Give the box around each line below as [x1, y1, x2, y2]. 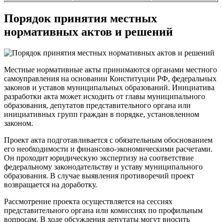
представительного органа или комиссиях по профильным [4, 206, 203, 215]
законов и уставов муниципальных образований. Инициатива [4, 83, 215, 92]
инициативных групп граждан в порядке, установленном [4, 110, 199, 119]
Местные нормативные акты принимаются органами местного [4, 65, 217, 74]
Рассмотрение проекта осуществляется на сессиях [4, 197, 172, 206]
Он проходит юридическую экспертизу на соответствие [4, 154, 194, 163]
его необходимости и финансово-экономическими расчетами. [4, 145, 213, 154]
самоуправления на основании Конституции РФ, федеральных [4, 74, 217, 83]
